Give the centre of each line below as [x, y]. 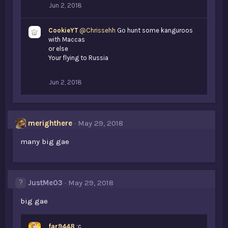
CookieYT [63, 30]
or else [58, 49]
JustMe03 [45, 183]
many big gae [45, 141]
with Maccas [67, 39]
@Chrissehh [97, 30]
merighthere [50, 123]
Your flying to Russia [78, 58]
